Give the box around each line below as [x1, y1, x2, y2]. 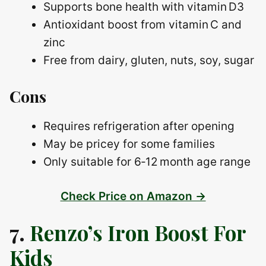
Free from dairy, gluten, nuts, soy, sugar [43, 53, 254, 68]
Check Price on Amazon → [60, 189, 206, 204]
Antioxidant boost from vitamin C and [43, 18, 242, 32]
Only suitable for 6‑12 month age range [43, 154, 251, 169]
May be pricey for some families [43, 137, 215, 151]
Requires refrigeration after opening [43, 119, 235, 133]
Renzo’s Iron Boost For [30, 218, 246, 247]
